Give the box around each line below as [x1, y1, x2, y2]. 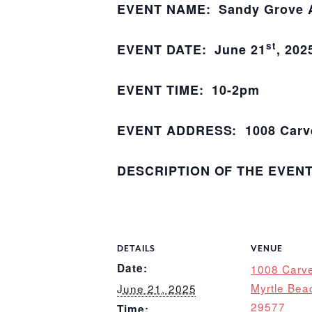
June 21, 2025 [117, 281, 196, 296]
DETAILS [117, 244, 155, 254]
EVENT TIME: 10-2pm [117, 81, 260, 99]
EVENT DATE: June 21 [117, 40, 267, 58]
